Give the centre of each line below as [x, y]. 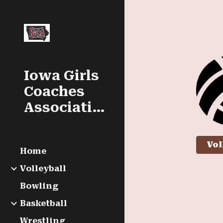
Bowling [39, 186]
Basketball [44, 203]
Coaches [54, 92]
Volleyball [43, 168]
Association [99, 108]
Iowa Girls [61, 76]
